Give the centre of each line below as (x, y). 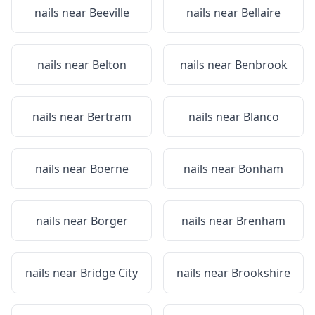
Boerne (109, 169)
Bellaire (261, 13)
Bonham (261, 169)
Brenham (261, 221)
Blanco (261, 117)
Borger (109, 221)
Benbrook (261, 65)
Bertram (109, 117)
